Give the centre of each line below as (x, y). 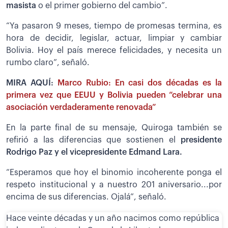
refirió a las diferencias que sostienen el (91, 140)
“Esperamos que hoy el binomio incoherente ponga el (114, 173)
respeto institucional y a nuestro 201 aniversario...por (114, 185)
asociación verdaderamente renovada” (81, 108)
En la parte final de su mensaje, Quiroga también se (114, 128)
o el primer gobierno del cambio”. (103, 6)
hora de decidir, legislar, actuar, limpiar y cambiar (114, 38)
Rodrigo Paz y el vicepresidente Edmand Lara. (94, 152)
